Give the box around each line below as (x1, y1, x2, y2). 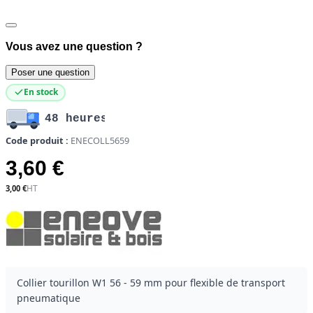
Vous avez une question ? (6, 40, 143, 53)
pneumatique (17, 291, 80, 305)
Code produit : (6, 133, 68, 147)
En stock (23, 86, 58, 99)
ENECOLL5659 (71, 133, 129, 147)
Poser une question (11, 66, 89, 78)
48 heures (45, 112, 108, 126)
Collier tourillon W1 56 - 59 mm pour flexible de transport (17, 275, 285, 289)
